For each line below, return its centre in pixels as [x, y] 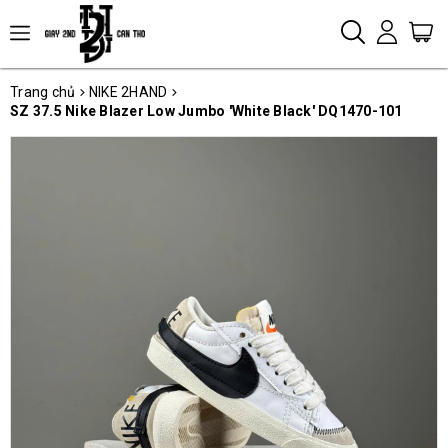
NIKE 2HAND [128, 91]
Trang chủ [43, 91]
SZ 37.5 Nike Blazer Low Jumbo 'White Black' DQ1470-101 [206, 110]
